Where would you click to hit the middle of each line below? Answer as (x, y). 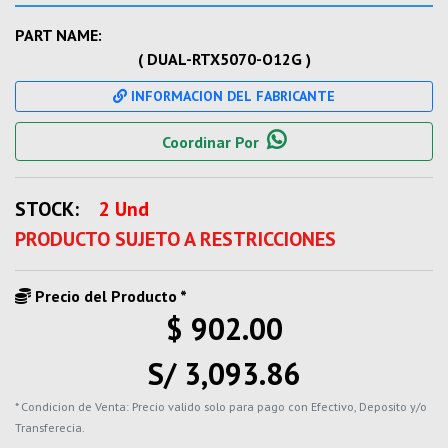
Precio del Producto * (109, 296)
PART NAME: (58, 35)
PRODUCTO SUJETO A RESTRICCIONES (175, 239)
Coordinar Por (210, 142)
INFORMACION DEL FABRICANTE (231, 96)
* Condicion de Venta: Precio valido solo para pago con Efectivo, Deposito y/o (221, 406)
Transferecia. (50, 427)
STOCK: (47, 209)
